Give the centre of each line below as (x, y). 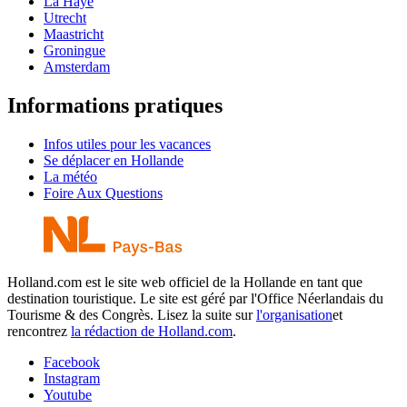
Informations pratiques (115, 105)
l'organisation (294, 314)
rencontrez (39, 331)
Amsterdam (77, 66)
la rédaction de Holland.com (152, 331)
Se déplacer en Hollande (114, 160)
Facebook (72, 362)
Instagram (72, 378)
